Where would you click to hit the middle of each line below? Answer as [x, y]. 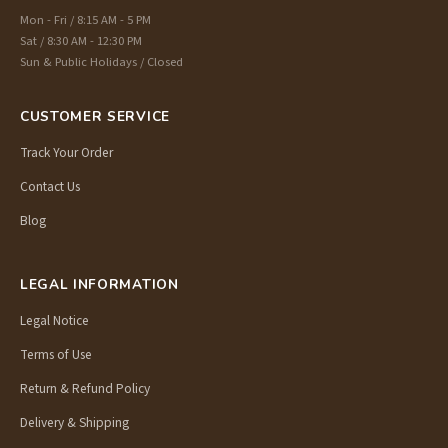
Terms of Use [56, 354]
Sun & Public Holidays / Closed [101, 62]
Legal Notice [54, 320]
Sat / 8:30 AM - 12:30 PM [81, 41]
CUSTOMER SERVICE [95, 117]
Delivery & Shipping [74, 423]
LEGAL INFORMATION [99, 285]
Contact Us [50, 187]
